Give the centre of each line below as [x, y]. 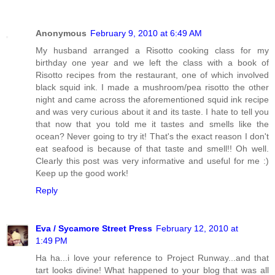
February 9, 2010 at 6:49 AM [146, 33]
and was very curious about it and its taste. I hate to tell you [152, 111]
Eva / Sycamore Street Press [94, 228]
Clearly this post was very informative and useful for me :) [152, 161]
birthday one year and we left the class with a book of [152, 62]
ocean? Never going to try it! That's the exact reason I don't [152, 136]
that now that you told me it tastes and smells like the [152, 124]
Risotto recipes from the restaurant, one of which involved [152, 75]
